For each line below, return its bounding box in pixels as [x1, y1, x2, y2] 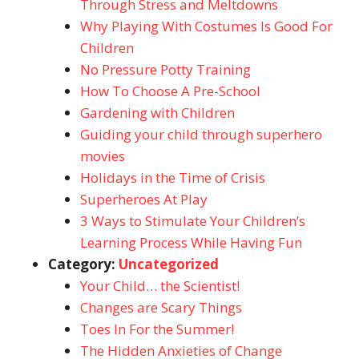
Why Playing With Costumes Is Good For [80, 17, 333, 35]
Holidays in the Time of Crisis [80, 168, 265, 187]
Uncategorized [119, 255, 219, 273]
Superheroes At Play [80, 190, 208, 208]
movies [80, 147, 125, 165]
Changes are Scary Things [80, 298, 242, 317]
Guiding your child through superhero [80, 125, 322, 143]
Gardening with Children [80, 103, 235, 122]
